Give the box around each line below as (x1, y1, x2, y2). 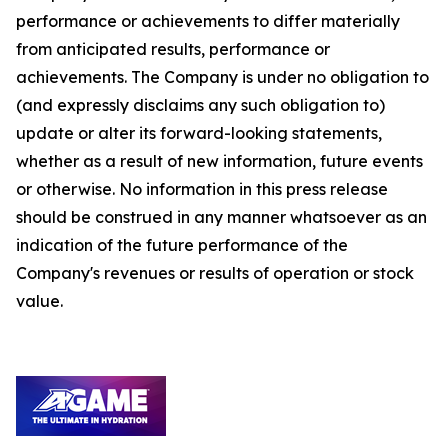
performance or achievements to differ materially (16, 11, 400, 31)
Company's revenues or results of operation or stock (16, 263, 414, 283)
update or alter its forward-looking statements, (16, 123, 382, 143)
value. (16, 291, 63, 311)
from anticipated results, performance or (16, 39, 330, 59)
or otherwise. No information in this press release (16, 179, 388, 199)
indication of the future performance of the (16, 235, 348, 255)
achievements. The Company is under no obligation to (16, 67, 429, 87)
